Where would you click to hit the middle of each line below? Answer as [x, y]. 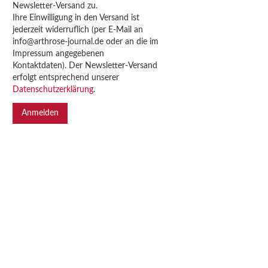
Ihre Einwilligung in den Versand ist [76, 18]
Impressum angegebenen [58, 54]
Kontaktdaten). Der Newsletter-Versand [85, 66]
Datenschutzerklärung [53, 90]
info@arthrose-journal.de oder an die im [86, 42]
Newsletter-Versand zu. [55, 6]
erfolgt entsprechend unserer [66, 78]
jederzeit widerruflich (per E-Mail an [78, 30]
